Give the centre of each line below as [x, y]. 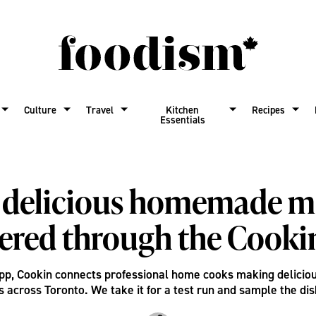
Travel [99, 110]
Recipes [268, 110]
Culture [40, 110]
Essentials [182, 120]
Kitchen [183, 110]
